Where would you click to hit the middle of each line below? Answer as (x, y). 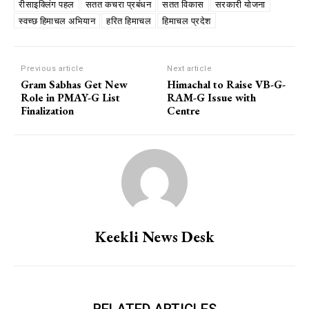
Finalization (47, 111)
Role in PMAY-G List (70, 98)
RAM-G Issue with (212, 98)
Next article (190, 69)
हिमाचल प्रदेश (187, 21)
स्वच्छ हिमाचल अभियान (57, 21)
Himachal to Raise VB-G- (227, 85)
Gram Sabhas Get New (74, 85)
